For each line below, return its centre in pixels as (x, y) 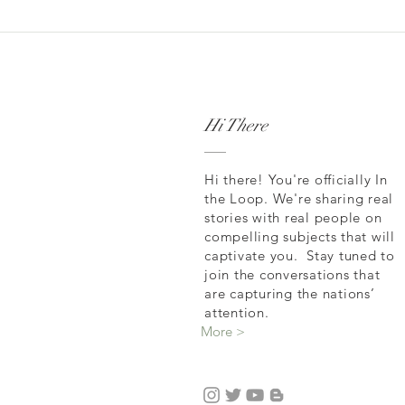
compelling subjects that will (300, 236)
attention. (239, 312)
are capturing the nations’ (290, 293)
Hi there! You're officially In (296, 179)
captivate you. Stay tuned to (300, 255)
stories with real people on (293, 217)
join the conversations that (292, 274)
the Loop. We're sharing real (299, 198)
